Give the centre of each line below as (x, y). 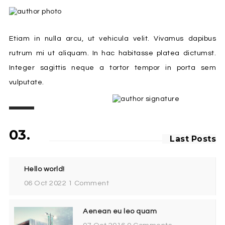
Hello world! (44, 169)
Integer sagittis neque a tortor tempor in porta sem (113, 67)
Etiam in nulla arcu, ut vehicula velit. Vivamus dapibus (113, 38)
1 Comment (89, 183)
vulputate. (26, 82)
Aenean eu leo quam (120, 211)
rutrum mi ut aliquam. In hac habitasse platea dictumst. (113, 53)
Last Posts (193, 139)
